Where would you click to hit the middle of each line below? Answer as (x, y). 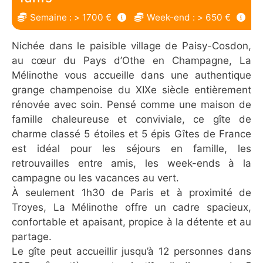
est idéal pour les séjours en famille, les (131, 149)
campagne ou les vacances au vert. (95, 178)
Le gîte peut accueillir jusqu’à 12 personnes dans (131, 251)
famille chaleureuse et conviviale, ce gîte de (131, 119)
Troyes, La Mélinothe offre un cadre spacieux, (131, 207)
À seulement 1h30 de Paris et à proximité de (131, 193)
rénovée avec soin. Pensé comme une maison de (131, 104)
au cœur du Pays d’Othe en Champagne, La (131, 60)
